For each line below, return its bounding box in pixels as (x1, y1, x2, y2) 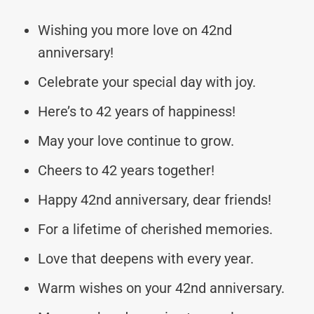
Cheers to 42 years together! (38, 161, 214, 179)
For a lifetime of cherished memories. (38, 220, 273, 238)
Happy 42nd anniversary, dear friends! (38, 191, 271, 208)
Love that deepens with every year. (38, 250, 254, 267)
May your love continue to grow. (38, 132, 234, 149)
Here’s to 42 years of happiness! (38, 102, 235, 120)
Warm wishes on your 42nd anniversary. (38, 279, 285, 296)
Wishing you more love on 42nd (38, 21, 232, 39)
